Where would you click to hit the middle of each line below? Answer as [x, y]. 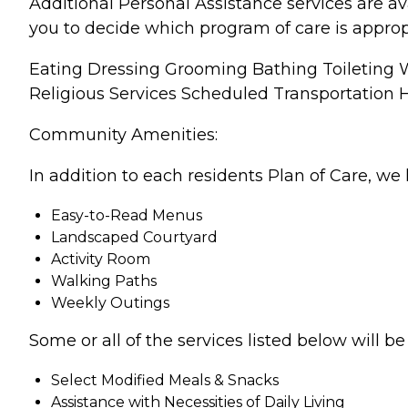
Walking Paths [104, 280]
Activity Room [101, 259]
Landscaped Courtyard [134, 237]
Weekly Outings [110, 302]
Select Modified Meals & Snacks [165, 380]
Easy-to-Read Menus [127, 215]
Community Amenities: [123, 134]
